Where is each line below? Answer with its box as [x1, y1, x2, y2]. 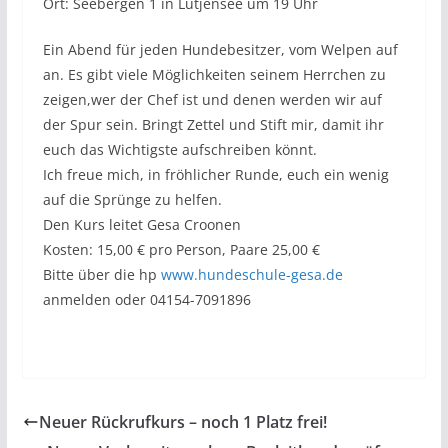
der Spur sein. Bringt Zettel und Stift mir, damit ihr [42, 114, 384, 134]
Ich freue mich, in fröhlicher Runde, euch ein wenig [42, 164, 389, 184]
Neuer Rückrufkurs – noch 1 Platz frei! [38, 410, 327, 433]
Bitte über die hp [42, 264, 161, 284]
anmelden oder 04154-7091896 [42, 289, 251, 309]
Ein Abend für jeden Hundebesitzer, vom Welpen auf [42, 39, 398, 59]
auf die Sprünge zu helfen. [42, 189, 222, 209]
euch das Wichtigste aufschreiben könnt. [42, 139, 317, 159]
